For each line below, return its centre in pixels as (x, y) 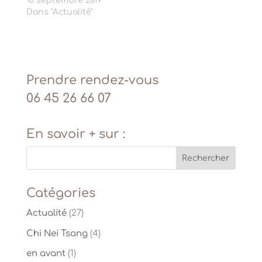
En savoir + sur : (75, 134)
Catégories (61, 193)
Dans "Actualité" (59, 12)
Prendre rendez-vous (92, 80)
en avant (46, 254)
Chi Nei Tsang (57, 233)
